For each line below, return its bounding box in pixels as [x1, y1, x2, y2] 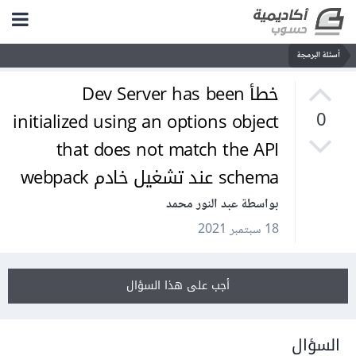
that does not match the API [59, 133, 282, 168]
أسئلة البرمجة [300, 48, 343, 63]
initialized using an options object [16, 106, 282, 140]
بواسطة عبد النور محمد [169, 194, 282, 216]
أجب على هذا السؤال [130, 275, 233, 297]
